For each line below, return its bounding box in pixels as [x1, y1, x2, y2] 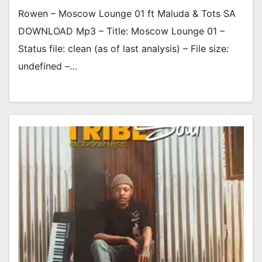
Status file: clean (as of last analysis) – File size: [18, 43, 229, 55]
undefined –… [18, 60, 77, 73]
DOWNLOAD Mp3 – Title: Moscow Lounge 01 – [18, 25, 225, 37]
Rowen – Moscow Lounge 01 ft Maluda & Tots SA [18, 8, 236, 20]
